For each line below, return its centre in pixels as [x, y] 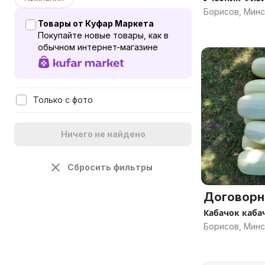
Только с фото [63, 100]
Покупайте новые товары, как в [103, 35]
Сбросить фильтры [110, 167]
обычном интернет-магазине [98, 47]
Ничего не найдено [103, 134]
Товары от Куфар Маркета [96, 23]
